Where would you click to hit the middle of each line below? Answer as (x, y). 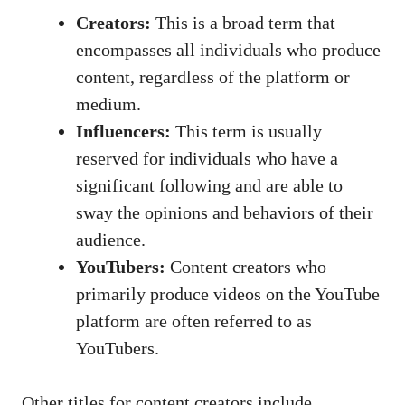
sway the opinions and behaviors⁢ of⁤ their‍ (225, 212)
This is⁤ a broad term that (243, 22)
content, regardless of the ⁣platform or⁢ (213, 76)
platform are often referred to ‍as (194, 320)
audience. (111, 239)
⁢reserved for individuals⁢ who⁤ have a (207, 158)
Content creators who (246, 266)
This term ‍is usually (246, 131)
